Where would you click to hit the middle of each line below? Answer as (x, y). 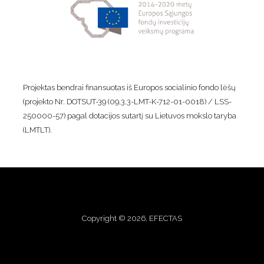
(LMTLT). (37, 130)
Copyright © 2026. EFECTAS (132, 218)
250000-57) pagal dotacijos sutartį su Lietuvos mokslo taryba (129, 115)
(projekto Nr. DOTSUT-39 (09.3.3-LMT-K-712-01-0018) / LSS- (127, 101)
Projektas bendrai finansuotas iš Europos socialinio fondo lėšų (129, 87)
